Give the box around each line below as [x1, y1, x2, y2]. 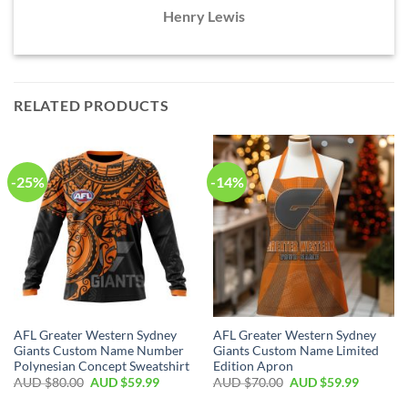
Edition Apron [212, 358, 293, 373]
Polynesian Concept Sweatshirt [13, 358, 189, 373]
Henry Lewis [163, 7, 245, 25]
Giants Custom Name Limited [212, 342, 379, 358]
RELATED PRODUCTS [14, 97, 169, 115]
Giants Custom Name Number [13, 342, 184, 358]
